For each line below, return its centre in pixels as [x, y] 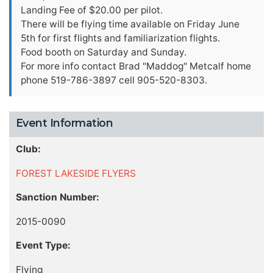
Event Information [64, 122]
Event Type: [43, 246]
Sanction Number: [57, 197]
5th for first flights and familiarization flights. [120, 38]
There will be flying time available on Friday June [130, 24]
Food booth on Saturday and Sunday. [104, 52]
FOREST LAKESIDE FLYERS [76, 173]
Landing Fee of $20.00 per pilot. [92, 10]
